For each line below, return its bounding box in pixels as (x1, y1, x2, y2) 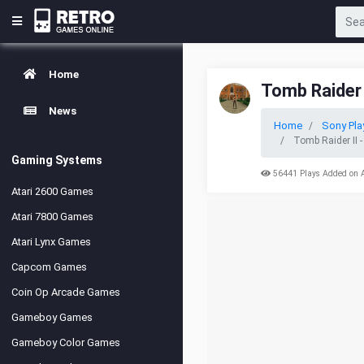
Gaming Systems (11, 154, 102, 167)
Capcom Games (11, 261, 87, 273)
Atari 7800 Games (11, 210, 93, 223)
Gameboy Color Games (11, 336, 120, 349)
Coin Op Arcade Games (11, 286, 120, 298)
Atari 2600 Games (11, 185, 93, 197)
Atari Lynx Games (11, 236, 91, 248)
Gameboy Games (11, 311, 93, 323)
